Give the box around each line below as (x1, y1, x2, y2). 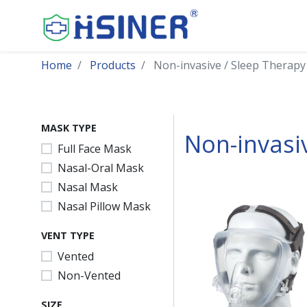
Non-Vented (58, 268, 121, 283)
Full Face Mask (58, 141, 132, 156)
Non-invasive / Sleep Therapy (153, 58, 306, 73)
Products (90, 58, 136, 73)
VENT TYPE (41, 229, 95, 242)
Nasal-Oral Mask (58, 160, 144, 175)
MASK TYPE (41, 121, 97, 134)
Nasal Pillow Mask (58, 199, 151, 214)
